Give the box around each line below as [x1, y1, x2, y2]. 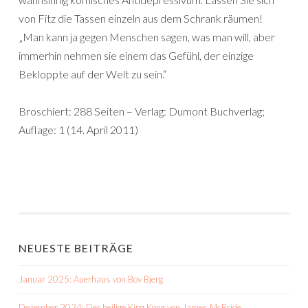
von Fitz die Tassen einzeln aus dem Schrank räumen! [19, 12, 263, 25]
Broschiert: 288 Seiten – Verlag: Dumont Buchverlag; [19, 104, 265, 118]
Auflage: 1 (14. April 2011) [19, 123, 138, 136]
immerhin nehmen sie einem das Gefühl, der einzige [19, 49, 254, 62]
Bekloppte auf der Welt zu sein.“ [19, 67, 166, 80]
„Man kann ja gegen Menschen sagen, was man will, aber [19, 30, 275, 43]
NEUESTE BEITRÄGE [19, 241, 133, 254]
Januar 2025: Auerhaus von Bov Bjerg [19, 274, 163, 285]
